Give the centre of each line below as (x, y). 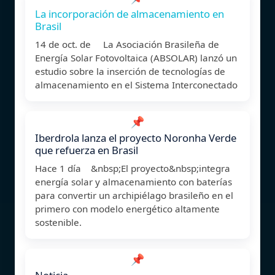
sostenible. (58, 222)
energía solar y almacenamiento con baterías (134, 181)
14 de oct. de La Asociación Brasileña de (127, 44)
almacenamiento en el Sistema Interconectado (136, 84)
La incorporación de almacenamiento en (130, 14)
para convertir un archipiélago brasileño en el (134, 195)
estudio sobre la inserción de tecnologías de (130, 71)
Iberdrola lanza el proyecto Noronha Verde (136, 137)
